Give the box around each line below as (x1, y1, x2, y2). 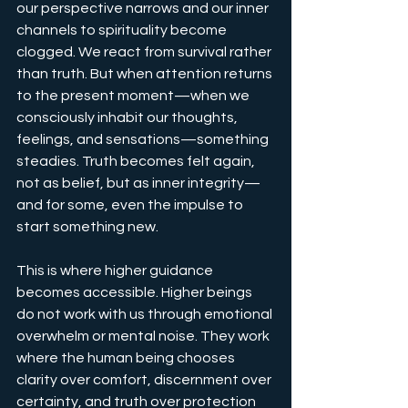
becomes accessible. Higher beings (16, 284, 255, 300)
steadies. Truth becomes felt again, (16, 153, 258, 168)
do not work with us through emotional (16, 306, 275, 321)
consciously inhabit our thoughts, (16, 109, 240, 125)
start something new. (16, 219, 158, 234)
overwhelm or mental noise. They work (16, 328, 272, 343)
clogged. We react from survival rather (16, 44, 274, 59)
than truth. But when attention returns (16, 66, 275, 81)
